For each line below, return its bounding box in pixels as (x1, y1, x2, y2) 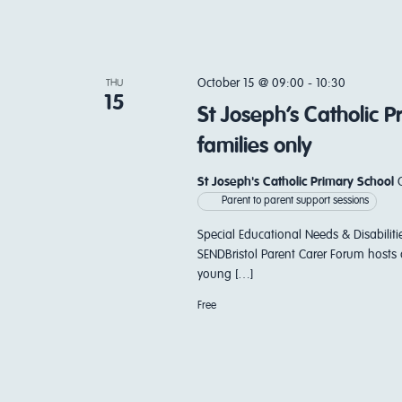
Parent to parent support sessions (221, 196, 369, 206)
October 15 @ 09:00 (197, 77, 304, 90)
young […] (197, 268, 253, 281)
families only (197, 135, 312, 157)
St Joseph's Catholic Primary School (197, 176, 398, 188)
